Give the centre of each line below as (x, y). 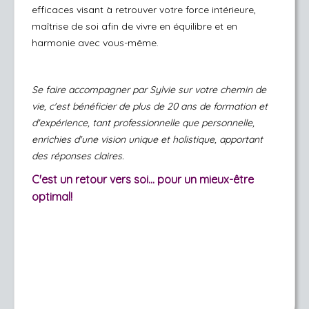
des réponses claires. (78, 156)
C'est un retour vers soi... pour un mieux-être (143, 179)
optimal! (52, 197)
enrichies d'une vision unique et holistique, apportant (147, 139)
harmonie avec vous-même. (95, 43)
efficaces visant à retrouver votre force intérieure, (144, 10)
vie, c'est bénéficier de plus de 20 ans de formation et (150, 106)
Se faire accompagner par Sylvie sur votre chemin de (149, 90)
